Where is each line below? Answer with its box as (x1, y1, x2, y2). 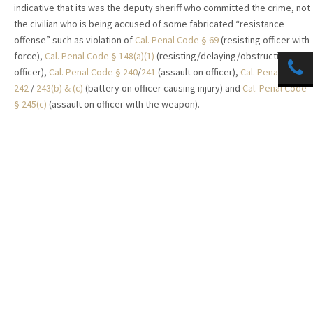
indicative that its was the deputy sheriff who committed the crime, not (14, 1, 310, 15)
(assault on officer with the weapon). (47, 98, 200, 111)
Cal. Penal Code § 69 (135, 34, 219, 47)
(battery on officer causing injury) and (83, 82, 242, 95)
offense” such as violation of (14, 34, 135, 47)
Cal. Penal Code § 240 (49, 66, 138, 79)
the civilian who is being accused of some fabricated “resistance (14, 17, 284, 31)
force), (14, 50, 45, 63)
